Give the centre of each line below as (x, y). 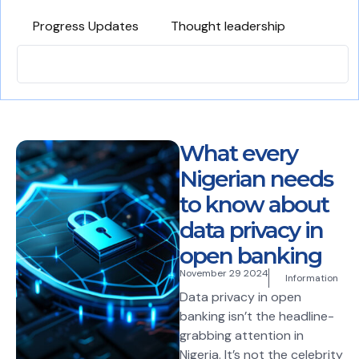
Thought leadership (228, 26)
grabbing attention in (242, 336)
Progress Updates (86, 26)
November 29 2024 (224, 274)
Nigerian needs (256, 179)
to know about (254, 205)
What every (238, 153)
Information (312, 278)
